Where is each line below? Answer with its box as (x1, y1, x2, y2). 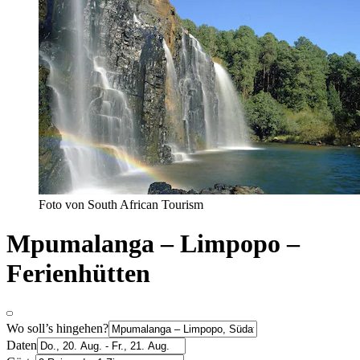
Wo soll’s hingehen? (6, 321, 108, 335)
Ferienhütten (6, 259, 150, 288)
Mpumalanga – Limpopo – (6, 229, 300, 259)
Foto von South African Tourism (39, 197, 203, 211)
